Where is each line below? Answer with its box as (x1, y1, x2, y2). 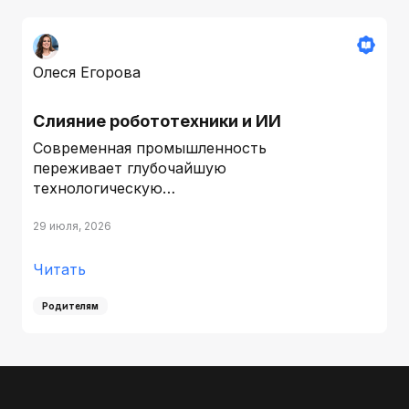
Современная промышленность (33, 138, 267, 157)
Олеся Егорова (33, 62, 141, 81)
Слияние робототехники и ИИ (33, 110, 285, 131)
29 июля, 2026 (33, 218, 111, 233)
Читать (33, 259, 86, 278)
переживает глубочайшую (33, 158, 226, 177)
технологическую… (33, 178, 175, 197)
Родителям (42, 299, 99, 311)
